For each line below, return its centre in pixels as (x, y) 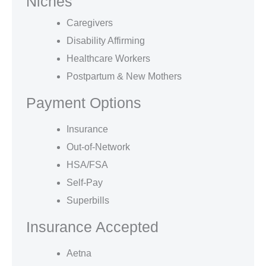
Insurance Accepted (92, 227)
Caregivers (90, 23)
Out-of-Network (98, 147)
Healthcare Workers (108, 58)
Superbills (88, 200)
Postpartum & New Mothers (124, 76)
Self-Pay (85, 182)
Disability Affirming (106, 40)
